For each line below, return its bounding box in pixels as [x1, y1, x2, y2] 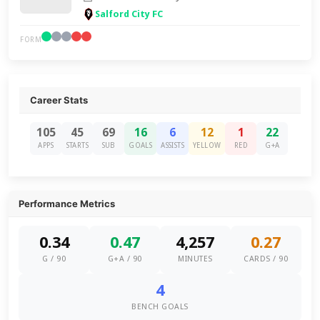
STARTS [66, 141, 89, 149]
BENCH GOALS [131, 302, 189, 311]
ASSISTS [161, 141, 185, 149]
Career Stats [30, 94, 89, 106]
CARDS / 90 [244, 254, 289, 264]
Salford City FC [95, 9, 164, 19]
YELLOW [193, 141, 221, 149]
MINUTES [178, 254, 213, 264]
